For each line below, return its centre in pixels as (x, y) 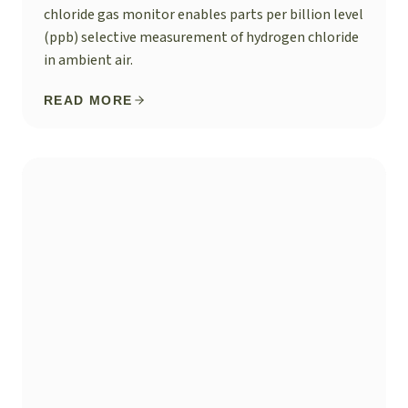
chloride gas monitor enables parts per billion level (204, 15)
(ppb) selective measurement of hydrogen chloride (201, 38)
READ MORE (88, 101)
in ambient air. (88, 61)
